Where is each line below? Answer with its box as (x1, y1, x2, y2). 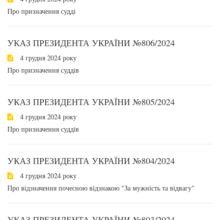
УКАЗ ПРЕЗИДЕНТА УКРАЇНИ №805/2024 (7, 96, 175, 108)
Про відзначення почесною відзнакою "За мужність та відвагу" (7, 183, 194, 192)
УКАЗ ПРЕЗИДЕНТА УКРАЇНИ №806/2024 (7, 37, 175, 49)
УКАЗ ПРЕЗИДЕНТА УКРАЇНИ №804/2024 (7, 155, 175, 166)
